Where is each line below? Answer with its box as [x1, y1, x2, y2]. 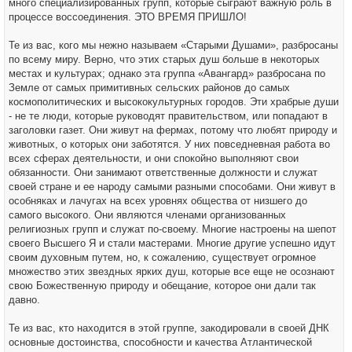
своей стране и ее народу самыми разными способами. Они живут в [9, 181, 335, 192]
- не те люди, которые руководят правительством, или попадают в [9, 110, 328, 122]
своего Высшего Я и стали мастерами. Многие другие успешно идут [9, 237, 335, 249]
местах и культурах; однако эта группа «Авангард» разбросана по [9, 68, 325, 79]
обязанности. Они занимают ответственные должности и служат [9, 167, 317, 178]
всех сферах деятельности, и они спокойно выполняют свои [9, 152, 299, 164]
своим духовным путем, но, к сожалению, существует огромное [9, 251, 316, 263]
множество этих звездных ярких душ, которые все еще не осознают [9, 266, 335, 277]
